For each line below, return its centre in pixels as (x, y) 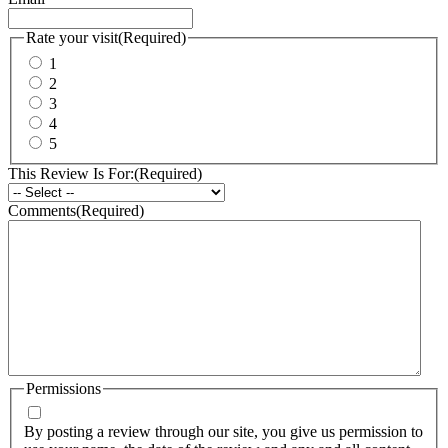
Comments (42, 210)
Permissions (63, 388)
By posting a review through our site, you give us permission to (223, 432)
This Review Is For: (71, 173)
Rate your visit (72, 37)
